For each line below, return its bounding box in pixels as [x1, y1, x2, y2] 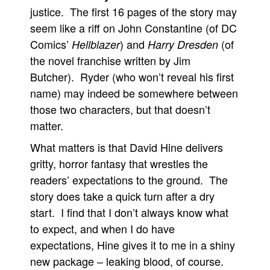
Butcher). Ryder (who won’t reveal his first [30, 69, 234, 84]
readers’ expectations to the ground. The [30, 172, 228, 187]
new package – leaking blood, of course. [30, 253, 224, 269]
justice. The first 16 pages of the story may [30, 4, 237, 19]
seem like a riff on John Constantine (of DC [30, 20, 237, 36]
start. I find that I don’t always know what [30, 204, 228, 220]
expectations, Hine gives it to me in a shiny [30, 237, 235, 253]
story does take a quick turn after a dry [30, 188, 215, 204]
